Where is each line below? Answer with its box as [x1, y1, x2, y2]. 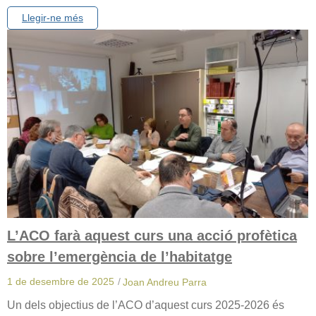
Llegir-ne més [22, 11, 83, 23]
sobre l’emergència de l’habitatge [7, 248, 232, 265]
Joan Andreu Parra [123, 276, 207, 288]
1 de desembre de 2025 [7, 275, 114, 287]
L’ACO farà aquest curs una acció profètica [7, 227, 297, 243]
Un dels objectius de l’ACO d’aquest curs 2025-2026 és [7, 298, 284, 311]
